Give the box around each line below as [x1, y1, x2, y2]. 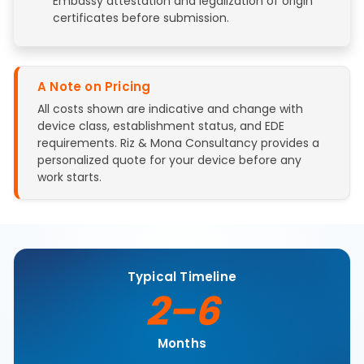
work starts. [37, 168, 102, 185]
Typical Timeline [127, 267, 237, 285]
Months [157, 334, 207, 352]
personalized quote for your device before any [37, 151, 301, 168]
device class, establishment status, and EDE [37, 117, 284, 134]
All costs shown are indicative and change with [37, 100, 303, 117]
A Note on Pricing [37, 77, 151, 95]
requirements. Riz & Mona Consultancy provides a [37, 134, 319, 151]
